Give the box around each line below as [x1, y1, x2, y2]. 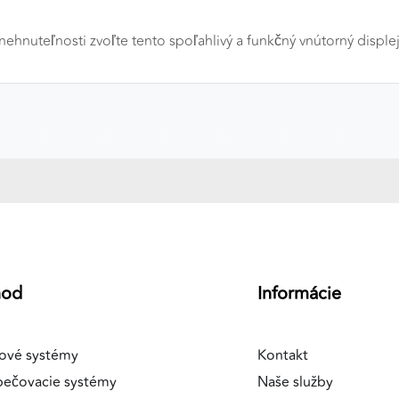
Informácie [256, 280, 341, 307]
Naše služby [256, 371, 333, 393]
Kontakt [256, 345, 308, 366]
